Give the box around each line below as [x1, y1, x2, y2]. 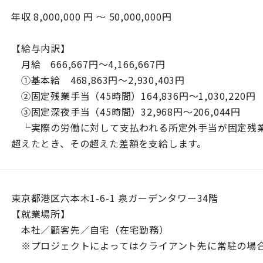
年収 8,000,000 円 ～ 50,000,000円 [11, 9, 172, 23]
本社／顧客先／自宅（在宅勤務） [11, 222, 169, 237]
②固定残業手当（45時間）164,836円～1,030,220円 [11, 89, 256, 103]
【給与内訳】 [11, 41, 70, 55]
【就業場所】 [11, 207, 70, 221]
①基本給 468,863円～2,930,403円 [11, 73, 185, 87]
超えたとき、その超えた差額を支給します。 [11, 136, 207, 150]
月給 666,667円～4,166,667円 [11, 57, 166, 71]
